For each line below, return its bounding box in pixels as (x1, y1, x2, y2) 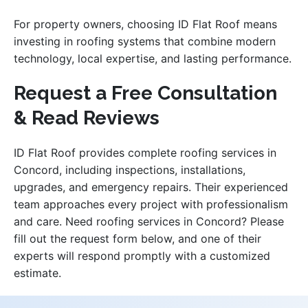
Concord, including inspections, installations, (14, 162, 245, 177)
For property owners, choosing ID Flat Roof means (14, 16, 277, 31)
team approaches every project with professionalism (14, 197, 288, 211)
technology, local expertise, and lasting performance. (14, 51, 291, 65)
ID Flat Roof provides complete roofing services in (14, 145, 276, 159)
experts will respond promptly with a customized (14, 248, 270, 263)
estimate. (14, 265, 61, 280)
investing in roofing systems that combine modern (14, 34, 276, 48)
